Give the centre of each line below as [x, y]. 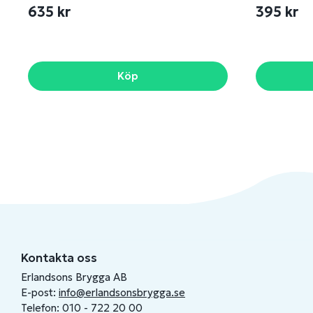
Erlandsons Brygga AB [74, 277]
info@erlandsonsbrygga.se [122, 293]
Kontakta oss [59, 258]
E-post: [40, 293]
